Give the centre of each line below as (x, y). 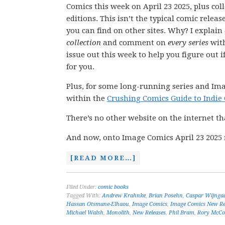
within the (87, 98)
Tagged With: (84, 196)
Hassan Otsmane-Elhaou (98, 204)
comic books (113, 187)
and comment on (134, 43)
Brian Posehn (166, 196)
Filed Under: (82, 187)
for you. (80, 67)
